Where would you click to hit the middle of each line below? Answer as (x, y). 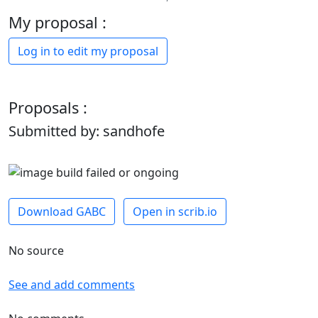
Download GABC (62, 212)
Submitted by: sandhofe (87, 131)
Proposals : (48, 108)
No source (36, 251)
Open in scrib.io (175, 212)
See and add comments (72, 285)
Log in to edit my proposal (88, 51)
